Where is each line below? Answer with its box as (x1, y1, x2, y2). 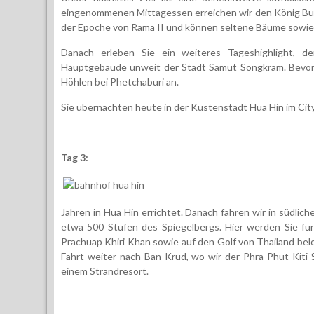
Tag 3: (61, 151, 88, 163)
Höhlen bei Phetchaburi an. (61, 75, 179, 88)
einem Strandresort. (61, 264, 149, 277)
